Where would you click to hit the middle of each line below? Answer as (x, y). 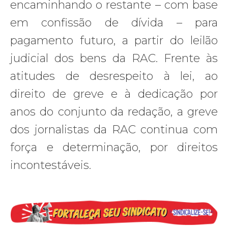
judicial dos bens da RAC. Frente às (114, 58)
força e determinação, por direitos (114, 147)
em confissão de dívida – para (114, 22)
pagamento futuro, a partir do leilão (114, 40)
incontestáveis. (51, 165)
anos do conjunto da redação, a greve (114, 111)
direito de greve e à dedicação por (114, 94)
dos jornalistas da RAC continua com (114, 129)
